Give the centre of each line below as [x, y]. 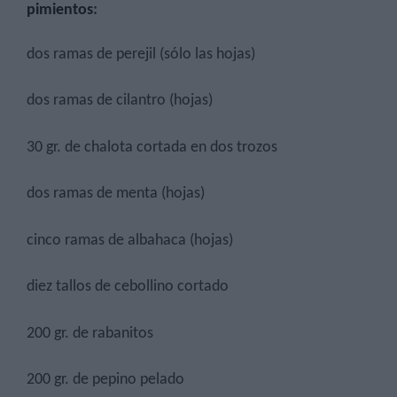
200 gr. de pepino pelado [105, 380]
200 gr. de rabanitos [90, 333]
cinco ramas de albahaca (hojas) [130, 240]
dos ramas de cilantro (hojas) [120, 101]
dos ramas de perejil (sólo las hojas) [141, 54]
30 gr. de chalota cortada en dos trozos [152, 147]
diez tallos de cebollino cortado [128, 287]
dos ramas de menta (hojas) [116, 194]
